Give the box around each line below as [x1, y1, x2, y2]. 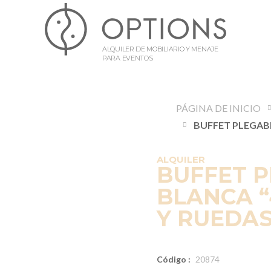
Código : [157, 254, 191, 264]
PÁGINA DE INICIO [176, 102, 261, 114]
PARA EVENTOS [102, 53, 153, 62]
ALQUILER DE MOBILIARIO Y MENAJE [102, 44, 218, 53]
